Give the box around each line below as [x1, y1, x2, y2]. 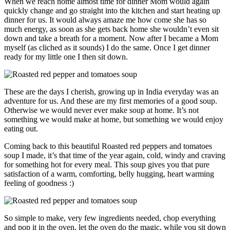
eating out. [4, 124, 38, 133]
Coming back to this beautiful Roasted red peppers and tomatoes [4, 142, 212, 151]
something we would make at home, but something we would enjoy [4, 115, 223, 124]
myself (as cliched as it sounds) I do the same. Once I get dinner [4, 43, 210, 52]
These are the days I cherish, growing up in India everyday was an [4, 87, 219, 97]
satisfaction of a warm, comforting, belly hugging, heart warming [4, 169, 214, 179]
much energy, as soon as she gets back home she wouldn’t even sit [4, 25, 219, 34]
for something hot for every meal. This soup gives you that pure [4, 160, 209, 169]
